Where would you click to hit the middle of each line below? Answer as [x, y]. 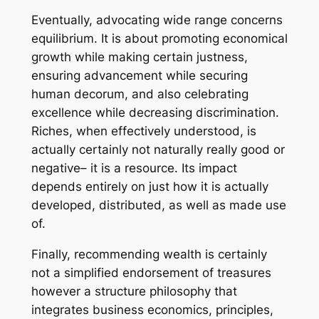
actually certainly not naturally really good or [158, 150]
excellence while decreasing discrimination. [155, 113]
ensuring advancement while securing [139, 76]
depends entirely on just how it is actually [150, 187]
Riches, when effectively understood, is [143, 131]
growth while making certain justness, [139, 57]
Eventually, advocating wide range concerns [157, 20]
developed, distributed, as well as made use [158, 205]
